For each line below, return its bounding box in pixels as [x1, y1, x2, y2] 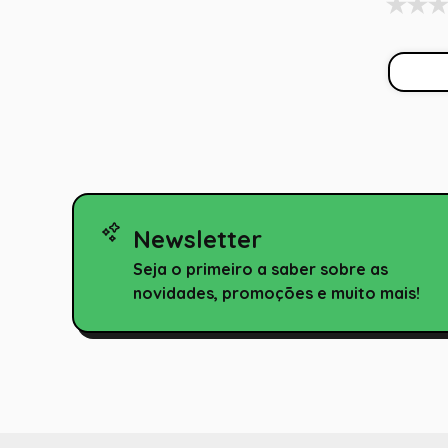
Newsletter [133, 223, 262, 254]
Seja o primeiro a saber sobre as [133, 258, 388, 279]
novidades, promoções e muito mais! [133, 282, 420, 303]
